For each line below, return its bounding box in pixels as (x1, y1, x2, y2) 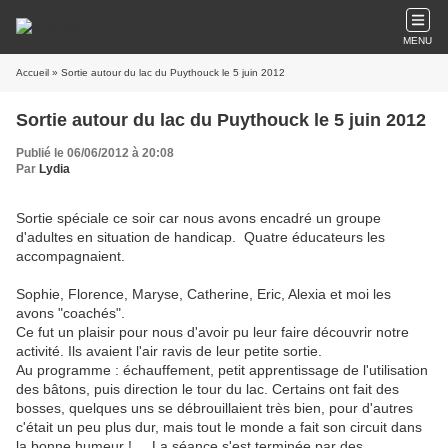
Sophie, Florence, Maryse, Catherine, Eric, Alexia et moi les (16, 286, 391, 302)
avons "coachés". (16, 305, 125, 321)
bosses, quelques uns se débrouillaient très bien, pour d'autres (16, 400, 413, 416)
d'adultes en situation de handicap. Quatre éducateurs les (16, 229, 385, 245)
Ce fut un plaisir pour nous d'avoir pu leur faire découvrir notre (16, 324, 409, 340)
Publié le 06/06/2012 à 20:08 (16, 146, 174, 160)
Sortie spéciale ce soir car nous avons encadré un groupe (16, 210, 381, 226)
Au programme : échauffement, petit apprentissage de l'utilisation (16, 362, 428, 378)
